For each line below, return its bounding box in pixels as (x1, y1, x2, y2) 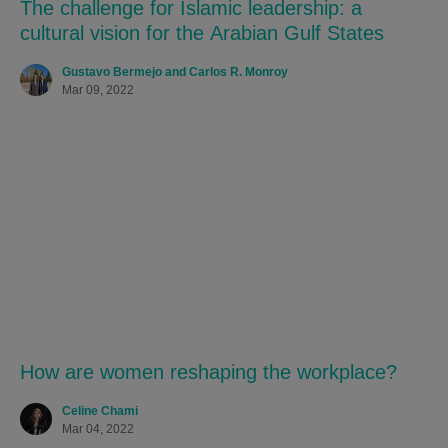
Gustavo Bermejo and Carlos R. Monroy (62, 65, 288, 79)
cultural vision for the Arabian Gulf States (20, 22, 384, 44)
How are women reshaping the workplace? (20, 361, 397, 383)
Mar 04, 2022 (62, 422, 134, 436)
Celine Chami (62, 404, 138, 418)
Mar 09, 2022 (62, 83, 134, 97)
